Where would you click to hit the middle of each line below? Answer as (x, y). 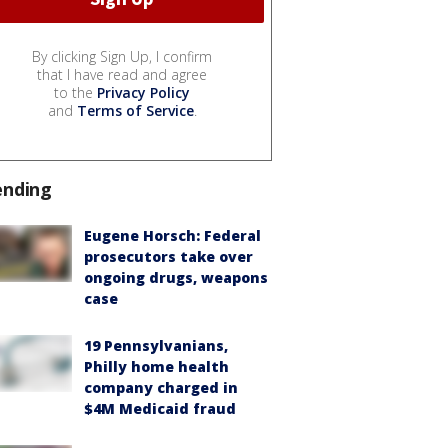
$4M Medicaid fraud (160, 409)
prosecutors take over (168, 257)
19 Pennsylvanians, (156, 346)
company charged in (161, 388)
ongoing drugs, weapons (176, 278)
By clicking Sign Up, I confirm (122, 57)
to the (75, 93)
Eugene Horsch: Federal (172, 236)
